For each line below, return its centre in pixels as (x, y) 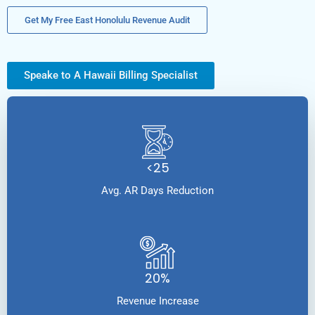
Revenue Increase (157, 301)
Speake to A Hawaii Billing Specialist (111, 76)
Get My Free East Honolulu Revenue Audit (107, 20)
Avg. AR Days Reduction (157, 191)
